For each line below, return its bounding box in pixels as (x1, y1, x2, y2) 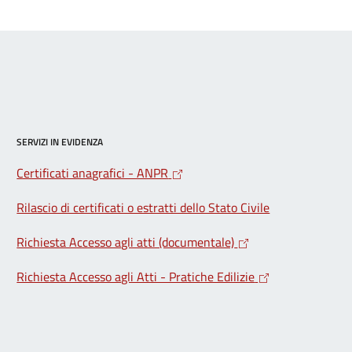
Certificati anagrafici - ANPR (16, 163, 169, 183)
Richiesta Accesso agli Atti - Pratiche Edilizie (16, 267, 255, 287)
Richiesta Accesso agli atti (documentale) (16, 233, 235, 252)
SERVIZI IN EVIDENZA (16, 134, 104, 150)
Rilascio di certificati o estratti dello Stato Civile (16, 198, 270, 218)
